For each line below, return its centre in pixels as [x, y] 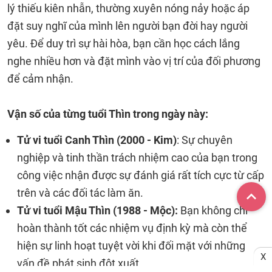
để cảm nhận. [40, 79]
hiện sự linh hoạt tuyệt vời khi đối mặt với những [131, 246]
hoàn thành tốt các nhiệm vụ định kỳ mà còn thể [132, 228]
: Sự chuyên [205, 140]
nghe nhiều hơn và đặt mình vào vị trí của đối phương [134, 61]
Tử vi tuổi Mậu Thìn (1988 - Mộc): [97, 210]
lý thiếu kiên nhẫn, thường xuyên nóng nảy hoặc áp [128, 8]
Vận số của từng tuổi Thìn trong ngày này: [108, 114]
